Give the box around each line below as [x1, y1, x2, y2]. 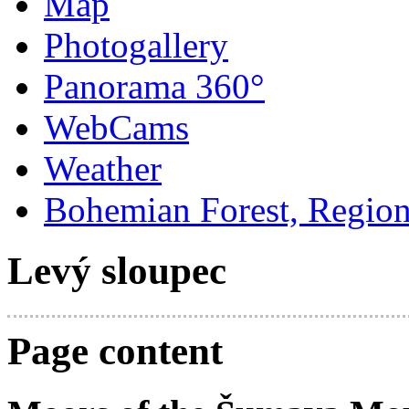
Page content [7, 330, 223, 373]
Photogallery [44, 26, 228, 66]
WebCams [44, 108, 189, 148]
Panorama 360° [44, 67, 265, 107]
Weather [44, 149, 162, 189]
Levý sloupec [7, 249, 226, 293]
